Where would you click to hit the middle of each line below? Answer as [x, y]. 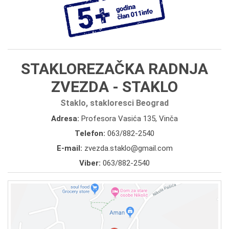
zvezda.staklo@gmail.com [128, 148]
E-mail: [70, 148]
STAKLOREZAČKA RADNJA [114, 68]
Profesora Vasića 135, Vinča [130, 118]
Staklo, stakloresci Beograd [114, 103]
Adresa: [66, 118]
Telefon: [91, 133]
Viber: [91, 163]
